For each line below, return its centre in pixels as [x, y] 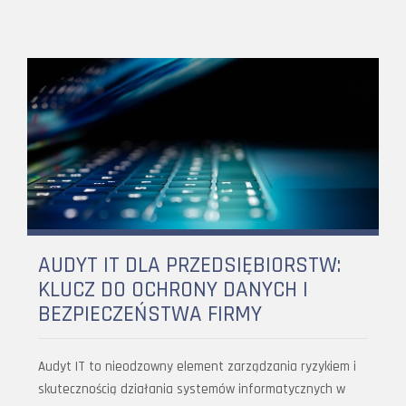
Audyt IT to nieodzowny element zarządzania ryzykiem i [197, 367]
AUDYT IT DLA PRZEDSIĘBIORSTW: [189, 266]
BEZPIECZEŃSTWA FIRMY [150, 315]
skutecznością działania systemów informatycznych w [192, 390]
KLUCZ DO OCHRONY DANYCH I [173, 290]
